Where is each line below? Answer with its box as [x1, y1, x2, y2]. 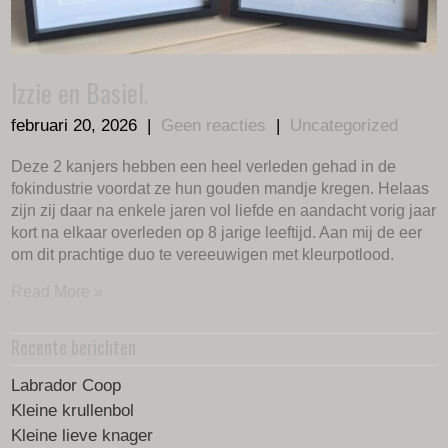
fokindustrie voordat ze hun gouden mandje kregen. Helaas [11, 179, 430, 197]
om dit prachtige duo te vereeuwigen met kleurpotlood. [11, 245, 395, 263]
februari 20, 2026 [11, 115, 138, 135]
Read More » [11, 282, 104, 300]
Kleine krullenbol [11, 400, 135, 420]
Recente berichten [11, 333, 137, 360]
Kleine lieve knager [11, 425, 154, 445]
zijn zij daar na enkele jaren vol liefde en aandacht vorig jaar [11, 201, 437, 219]
